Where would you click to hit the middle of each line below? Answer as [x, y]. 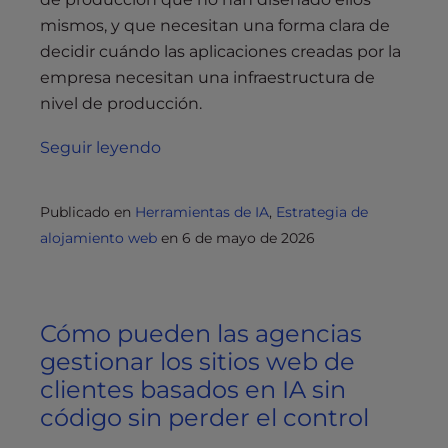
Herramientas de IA [202, 212]
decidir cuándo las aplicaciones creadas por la [220, 52]
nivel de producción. [121, 104]
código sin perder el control [204, 418]
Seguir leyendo [100, 148]
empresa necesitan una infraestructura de [207, 78]
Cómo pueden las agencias [201, 334]
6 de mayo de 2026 [248, 238]
